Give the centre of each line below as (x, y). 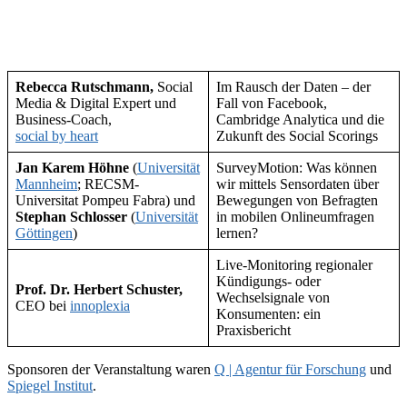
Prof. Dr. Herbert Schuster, (99, 289)
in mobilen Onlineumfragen (295, 216)
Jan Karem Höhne (74, 167)
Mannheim (46, 184)
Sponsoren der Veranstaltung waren (111, 369)
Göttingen (44, 233)
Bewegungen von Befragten (297, 200)
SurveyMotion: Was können (297, 167)
